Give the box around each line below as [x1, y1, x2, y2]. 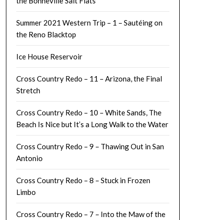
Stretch [16, 86, 40, 95]
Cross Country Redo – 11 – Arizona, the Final [16, 74, 162, 83]
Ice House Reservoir [16, 52, 82, 61]
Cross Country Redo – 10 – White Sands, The [16, 108, 162, 117]
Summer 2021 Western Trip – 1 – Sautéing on [16, 18, 163, 27]
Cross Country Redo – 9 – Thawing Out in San [16, 142, 164, 151]
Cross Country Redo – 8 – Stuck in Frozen [16, 176, 150, 185]
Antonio [16, 154, 43, 163]
